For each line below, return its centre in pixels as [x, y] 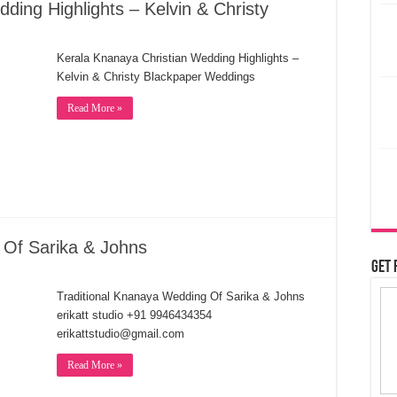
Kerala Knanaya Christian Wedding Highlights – [178, 58]
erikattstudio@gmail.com [121, 334]
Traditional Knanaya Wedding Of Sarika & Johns [181, 296]
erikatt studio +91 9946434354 [134, 315]
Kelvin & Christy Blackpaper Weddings [156, 77]
